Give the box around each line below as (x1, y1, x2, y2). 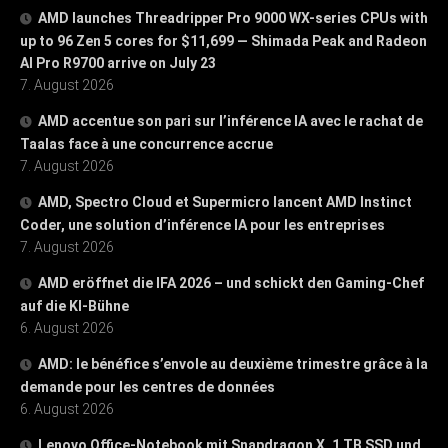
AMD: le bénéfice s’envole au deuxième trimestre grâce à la (38, 355, 428, 372)
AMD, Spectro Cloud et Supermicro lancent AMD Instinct (38, 193, 412, 210)
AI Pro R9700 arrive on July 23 (20, 54, 216, 71)
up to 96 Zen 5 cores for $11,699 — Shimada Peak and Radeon (20, 32, 427, 49)
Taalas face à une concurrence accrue (20, 135, 273, 152)
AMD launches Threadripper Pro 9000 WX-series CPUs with (38, 9, 428, 26)
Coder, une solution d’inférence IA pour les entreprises (20, 216, 385, 233)
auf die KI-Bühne (20, 297, 129, 314)
